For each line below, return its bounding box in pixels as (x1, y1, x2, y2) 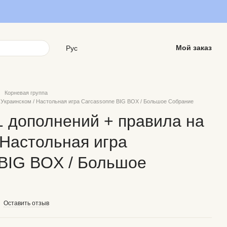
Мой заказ (175, 44, 212, 52)
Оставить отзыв (4, 200, 49, 207)
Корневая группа (5, 90, 48, 96)
